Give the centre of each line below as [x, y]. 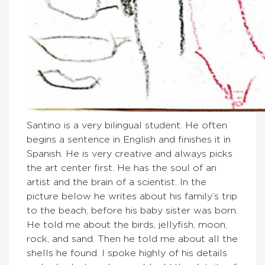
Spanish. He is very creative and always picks [130, 153]
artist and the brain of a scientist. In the [117, 182]
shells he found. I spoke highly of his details [127, 253]
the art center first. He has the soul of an [122, 168]
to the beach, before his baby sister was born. [132, 210]
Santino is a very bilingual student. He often [127, 125]
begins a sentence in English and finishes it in [129, 139]
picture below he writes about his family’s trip [132, 196]
